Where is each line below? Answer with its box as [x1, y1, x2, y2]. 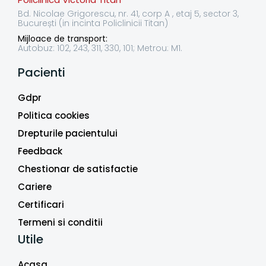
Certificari [18, 198, 64, 211]
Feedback [18, 145, 62, 158]
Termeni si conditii [18, 216, 103, 229]
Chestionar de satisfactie [18, 163, 138, 176]
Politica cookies [18, 109, 90, 122]
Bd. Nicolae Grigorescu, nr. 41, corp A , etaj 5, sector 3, [18, 8, 239, 20]
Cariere [18, 180, 52, 194]
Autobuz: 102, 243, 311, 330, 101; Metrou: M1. [18, 42, 182, 55]
